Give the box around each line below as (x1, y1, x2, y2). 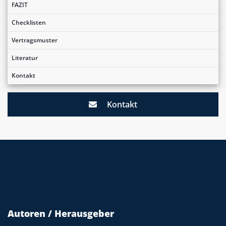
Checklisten (12, 18, 46, 27)
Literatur (12, 53, 38, 63)
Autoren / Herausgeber (8, 207, 114, 220)
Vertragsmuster (12, 36, 58, 45)
